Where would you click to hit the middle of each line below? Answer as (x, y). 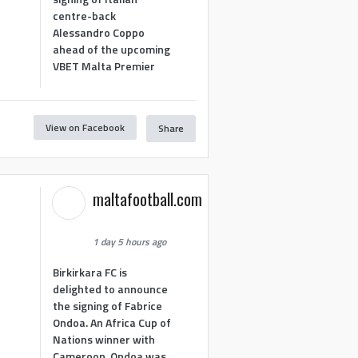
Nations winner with (104, 339)
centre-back (85, 15)
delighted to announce (111, 288)
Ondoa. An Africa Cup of (112, 322)
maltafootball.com (148, 199)
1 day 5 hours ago (130, 242)
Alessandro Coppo (99, 32)
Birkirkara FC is (90, 272)
